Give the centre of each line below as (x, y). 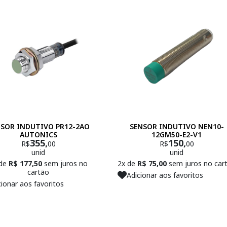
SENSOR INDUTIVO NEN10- (177, 127)
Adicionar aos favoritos (165, 175)
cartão (38, 172)
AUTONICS (38, 135)
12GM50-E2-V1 (177, 135)
